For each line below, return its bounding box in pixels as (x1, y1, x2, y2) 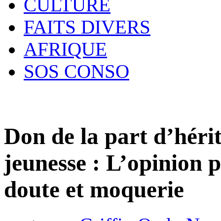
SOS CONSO (24, 61, 129, 82)
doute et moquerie (4, 177, 184, 203)
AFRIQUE (24, 38, 107, 60)
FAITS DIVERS (24, 16, 150, 37)
